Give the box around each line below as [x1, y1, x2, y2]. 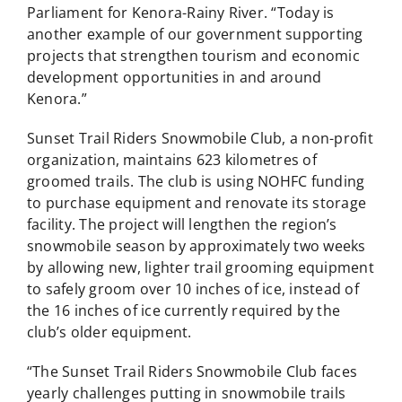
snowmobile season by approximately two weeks [26, 236, 366, 257]
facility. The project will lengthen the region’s [26, 214, 337, 235]
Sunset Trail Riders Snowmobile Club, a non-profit [26, 128, 373, 149]
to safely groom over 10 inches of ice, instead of [26, 279, 359, 300]
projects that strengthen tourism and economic [26, 46, 360, 66]
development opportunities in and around [26, 67, 322, 88]
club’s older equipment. [26, 322, 192, 343]
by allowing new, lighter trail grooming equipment [26, 258, 374, 278]
